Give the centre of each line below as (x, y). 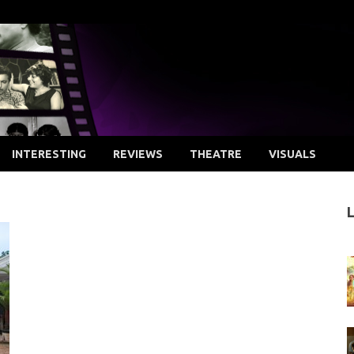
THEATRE (216, 154)
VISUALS (292, 154)
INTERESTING (49, 154)
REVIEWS (138, 154)
